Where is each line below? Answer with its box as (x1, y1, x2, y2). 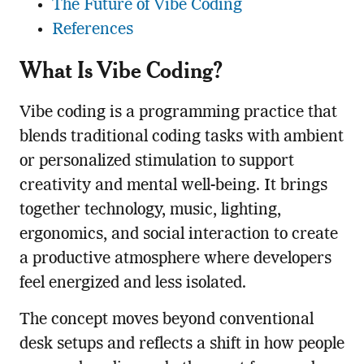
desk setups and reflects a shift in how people (19, 336, 344, 353)
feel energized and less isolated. (19, 275, 246, 292)
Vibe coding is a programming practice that (19, 104, 337, 121)
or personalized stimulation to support (19, 153, 294, 170)
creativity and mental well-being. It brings (19, 177, 327, 194)
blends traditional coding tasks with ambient (19, 128, 344, 145)
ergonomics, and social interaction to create (19, 226, 338, 243)
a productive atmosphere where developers (19, 250, 331, 267)
